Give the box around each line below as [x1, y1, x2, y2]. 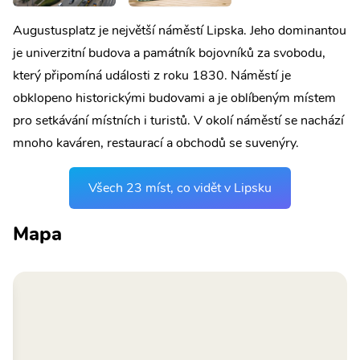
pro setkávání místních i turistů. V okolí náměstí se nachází [13, 111, 344, 129]
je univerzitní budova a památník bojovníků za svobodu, [13, 43, 325, 62]
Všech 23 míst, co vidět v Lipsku [88, 178, 272, 197]
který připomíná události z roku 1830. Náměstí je [13, 66, 291, 84]
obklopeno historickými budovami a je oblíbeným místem [13, 88, 336, 107]
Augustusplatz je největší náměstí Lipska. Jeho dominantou [13, 21, 346, 39]
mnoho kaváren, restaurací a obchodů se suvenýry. [13, 133, 299, 152]
